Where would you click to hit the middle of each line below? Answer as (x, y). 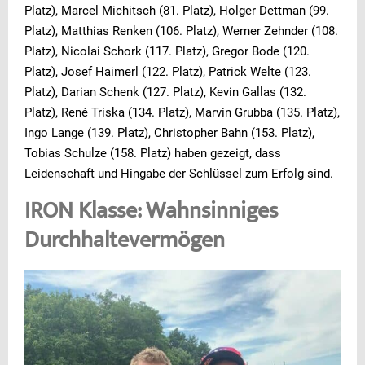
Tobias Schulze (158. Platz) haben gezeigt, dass (153, 153)
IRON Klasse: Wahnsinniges (151, 212)
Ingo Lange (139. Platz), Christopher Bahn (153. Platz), (169, 132)
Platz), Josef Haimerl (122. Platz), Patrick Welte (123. (168, 71)
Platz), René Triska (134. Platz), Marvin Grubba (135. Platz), (182, 112)
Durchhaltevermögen (125, 242)
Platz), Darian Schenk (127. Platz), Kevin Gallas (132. (165, 92)
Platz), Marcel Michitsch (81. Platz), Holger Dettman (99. (177, 10)
